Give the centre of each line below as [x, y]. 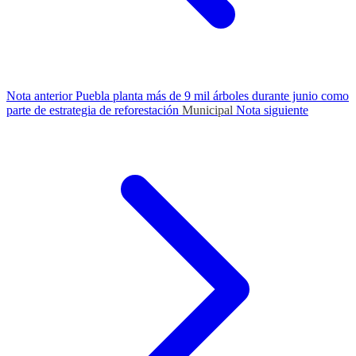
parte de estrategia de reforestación [94, 110]
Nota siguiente [272, 110]
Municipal [209, 110]
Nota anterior [41, 95]
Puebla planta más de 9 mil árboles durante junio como [212, 95]
